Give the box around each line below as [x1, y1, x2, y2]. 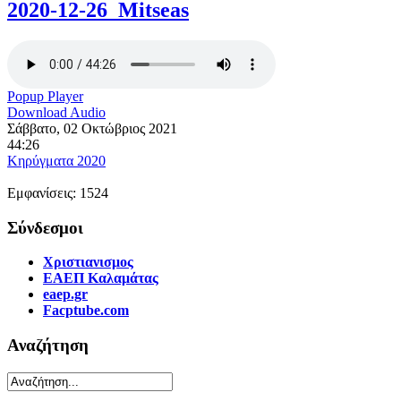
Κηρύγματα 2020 [7, 152, 106, 168]
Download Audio [7, 104, 106, 120]
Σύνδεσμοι [7, 218, 83, 237]
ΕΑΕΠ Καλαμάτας [43, 270, 158, 286]
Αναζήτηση [7, 335, 89, 354]
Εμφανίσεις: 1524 [7, 184, 108, 200]
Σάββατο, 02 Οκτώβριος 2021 [7, 120, 177, 136]
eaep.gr [43, 286, 88, 303]
